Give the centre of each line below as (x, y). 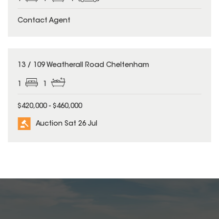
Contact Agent (44, 21)
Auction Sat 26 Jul (66, 124)
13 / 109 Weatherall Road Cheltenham (83, 66)
